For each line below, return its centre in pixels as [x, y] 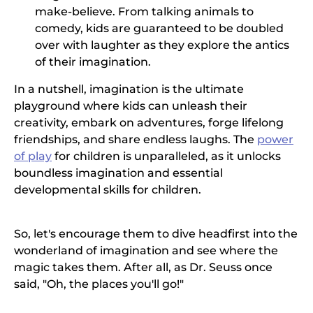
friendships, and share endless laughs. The [136, 140]
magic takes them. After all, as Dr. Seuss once [143, 268]
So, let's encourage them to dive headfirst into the [156, 234]
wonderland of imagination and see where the [146, 251]
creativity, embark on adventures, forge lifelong [149, 123]
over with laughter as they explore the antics [162, 45]
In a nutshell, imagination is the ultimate [129, 89]
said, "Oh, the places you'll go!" [99, 284]
